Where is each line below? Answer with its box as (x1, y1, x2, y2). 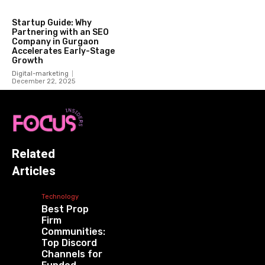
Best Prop (41, 203, 89, 215)
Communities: (41, 226, 105, 238)
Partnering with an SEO (12, 27, 109, 38)
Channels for (41, 248, 102, 260)
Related (12, 147, 55, 161)
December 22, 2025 (12, 77, 75, 86)
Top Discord (41, 237, 97, 249)
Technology (41, 193, 79, 201)
